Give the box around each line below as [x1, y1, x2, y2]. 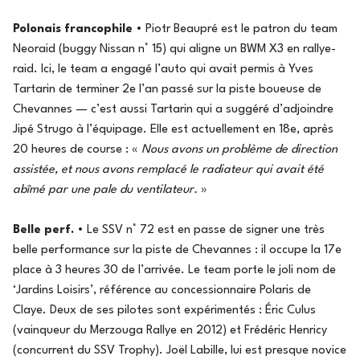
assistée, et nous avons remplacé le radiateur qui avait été [13, 163, 324, 176]
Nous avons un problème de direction [141, 143, 337, 156]
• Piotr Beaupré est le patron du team [133, 22, 337, 35]
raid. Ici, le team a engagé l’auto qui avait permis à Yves [13, 63, 313, 76]
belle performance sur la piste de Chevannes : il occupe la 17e [13, 243, 342, 256]
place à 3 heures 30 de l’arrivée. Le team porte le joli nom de [13, 264, 336, 276]
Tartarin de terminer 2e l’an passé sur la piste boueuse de [13, 83, 321, 96]
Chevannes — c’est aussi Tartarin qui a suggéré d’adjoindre [13, 103, 333, 116]
